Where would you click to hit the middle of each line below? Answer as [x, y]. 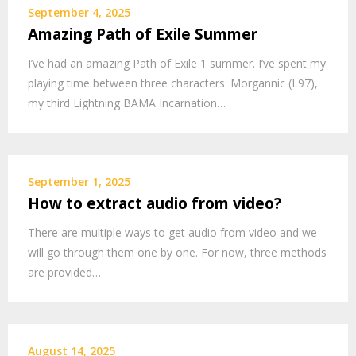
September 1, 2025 [79, 181]
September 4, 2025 [79, 12]
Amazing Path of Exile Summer [143, 34]
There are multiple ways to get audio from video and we [172, 232]
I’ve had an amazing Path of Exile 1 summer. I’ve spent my [177, 63]
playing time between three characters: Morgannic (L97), [173, 83]
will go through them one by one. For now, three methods [177, 252]
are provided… [64, 272]
